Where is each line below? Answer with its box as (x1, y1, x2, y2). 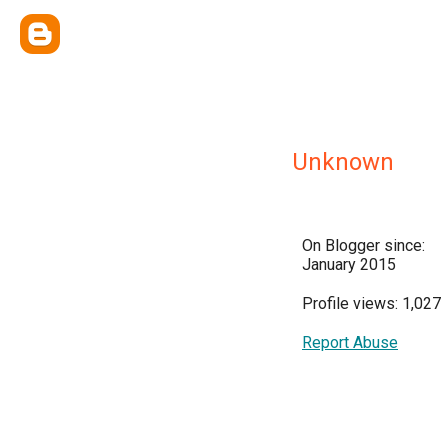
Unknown (292, 148, 394, 176)
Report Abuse (302, 333, 398, 352)
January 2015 (302, 255, 396, 274)
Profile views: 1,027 (302, 294, 441, 313)
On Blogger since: (302, 236, 425, 255)
